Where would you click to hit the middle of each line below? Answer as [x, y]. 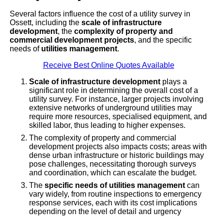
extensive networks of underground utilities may [110, 108]
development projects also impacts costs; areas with [118, 147]
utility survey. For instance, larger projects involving [116, 99]
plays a [174, 82]
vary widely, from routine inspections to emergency [115, 194]
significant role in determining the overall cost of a [114, 91]
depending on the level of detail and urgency [105, 212]
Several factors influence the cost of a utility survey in [100, 14]
